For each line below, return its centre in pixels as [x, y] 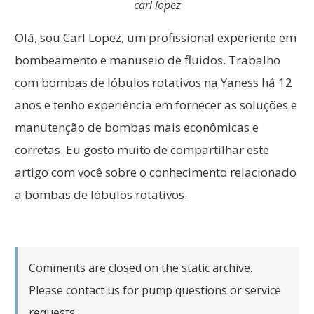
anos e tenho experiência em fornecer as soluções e [156, 104]
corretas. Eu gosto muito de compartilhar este [142, 149]
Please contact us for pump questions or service [155, 290]
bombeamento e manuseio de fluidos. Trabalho [148, 60]
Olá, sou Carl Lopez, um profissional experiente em [156, 37]
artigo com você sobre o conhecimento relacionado [156, 172]
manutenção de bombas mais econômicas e [137, 127]
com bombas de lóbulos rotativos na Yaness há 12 [153, 82]
